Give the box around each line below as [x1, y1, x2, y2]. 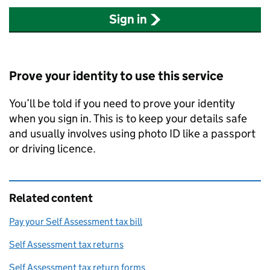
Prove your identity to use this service [9, 68, 224, 84]
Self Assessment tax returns [9, 239, 124, 251]
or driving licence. [9, 142, 96, 156]
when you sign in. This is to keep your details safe [9, 111, 247, 126]
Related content [9, 191, 93, 206]
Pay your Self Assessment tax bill [9, 216, 142, 228]
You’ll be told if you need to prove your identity [9, 96, 235, 111]
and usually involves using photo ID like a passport [9, 127, 256, 141]
